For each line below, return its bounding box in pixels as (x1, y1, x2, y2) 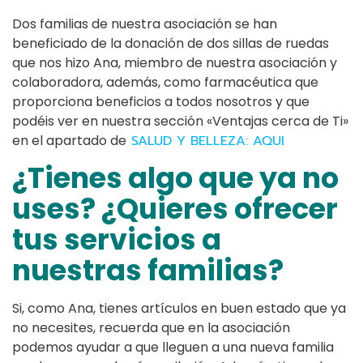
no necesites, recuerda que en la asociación (12, 318, 290, 338)
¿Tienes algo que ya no (12, 158, 339, 199)
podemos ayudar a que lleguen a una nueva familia (12, 338, 334, 357)
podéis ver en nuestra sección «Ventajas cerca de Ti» (12, 112, 348, 131)
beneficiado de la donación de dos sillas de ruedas (12, 34, 329, 53)
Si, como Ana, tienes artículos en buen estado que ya (12, 299, 346, 318)
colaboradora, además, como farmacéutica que (12, 73, 318, 92)
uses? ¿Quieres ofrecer (12, 189, 338, 229)
